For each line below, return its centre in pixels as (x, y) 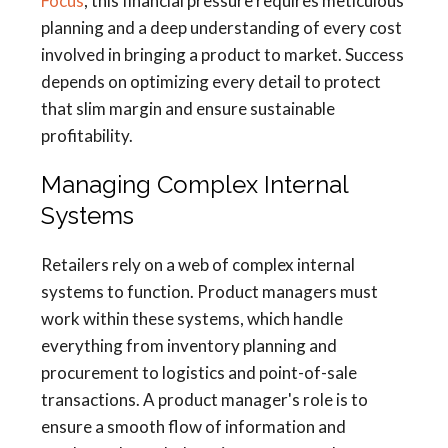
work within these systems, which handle (192, 319)
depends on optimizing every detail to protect (211, 82)
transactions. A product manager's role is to (204, 400)
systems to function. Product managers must (209, 292)
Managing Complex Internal (194, 185)
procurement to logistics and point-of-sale (199, 373)
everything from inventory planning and (189, 346)
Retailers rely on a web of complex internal (198, 265)
